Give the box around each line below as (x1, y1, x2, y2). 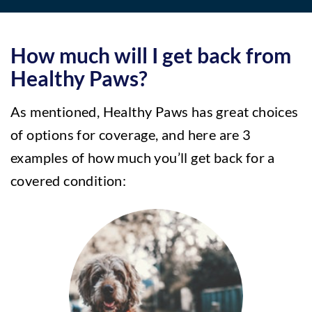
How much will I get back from (10, 42, 291, 68)
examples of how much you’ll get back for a (10, 149, 275, 166)
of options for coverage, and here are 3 (10, 126, 251, 143)
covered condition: (10, 172, 127, 189)
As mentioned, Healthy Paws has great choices (10, 103, 299, 120)
